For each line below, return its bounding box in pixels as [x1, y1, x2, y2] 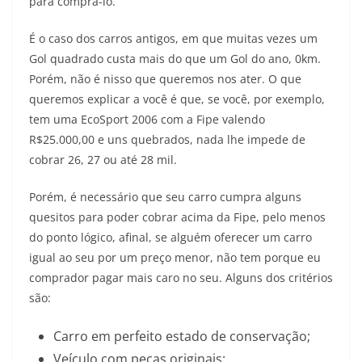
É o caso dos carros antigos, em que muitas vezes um [29, 30, 318, 46]
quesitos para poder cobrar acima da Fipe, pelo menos [29, 208, 326, 225]
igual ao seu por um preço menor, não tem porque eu [29, 249, 321, 265]
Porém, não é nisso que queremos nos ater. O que [29, 70, 301, 86]
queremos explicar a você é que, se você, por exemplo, [29, 90, 325, 107]
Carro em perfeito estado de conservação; [53, 326, 310, 345]
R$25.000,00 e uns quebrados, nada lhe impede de [29, 131, 305, 147]
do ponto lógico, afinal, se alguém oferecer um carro [29, 229, 312, 245]
